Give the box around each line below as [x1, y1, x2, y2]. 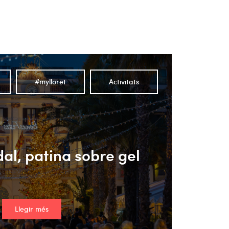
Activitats [108, 77, 139, 86]
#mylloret [34, 77, 66, 86]
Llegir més [14, 204, 49, 214]
